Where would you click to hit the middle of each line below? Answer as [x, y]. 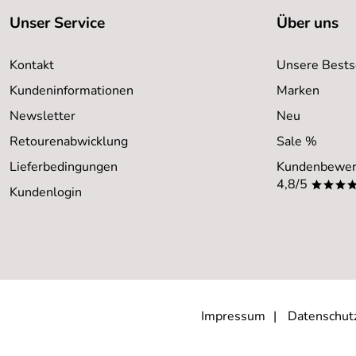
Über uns [308, 23]
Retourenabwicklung [69, 141]
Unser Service [57, 23]
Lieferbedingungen [64, 167]
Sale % [297, 141]
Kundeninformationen [72, 91]
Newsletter [43, 116]
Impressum [233, 316]
